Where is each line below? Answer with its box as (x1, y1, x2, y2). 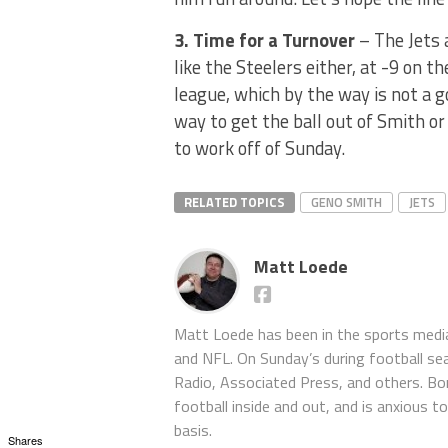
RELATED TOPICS (184, 192, 285, 212)
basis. (174, 418, 212, 442)
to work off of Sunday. (174, 134, 345, 162)
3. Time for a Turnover (174, 26, 355, 54)
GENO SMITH (311, 192, 382, 212)
